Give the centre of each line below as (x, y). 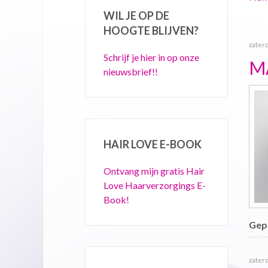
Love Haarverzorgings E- (155, 185)
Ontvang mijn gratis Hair (154, 171)
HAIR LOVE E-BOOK (153, 144)
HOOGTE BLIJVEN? (151, 31)
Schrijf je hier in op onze (151, 57)
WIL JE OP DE (136, 16)
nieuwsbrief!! (131, 71)
